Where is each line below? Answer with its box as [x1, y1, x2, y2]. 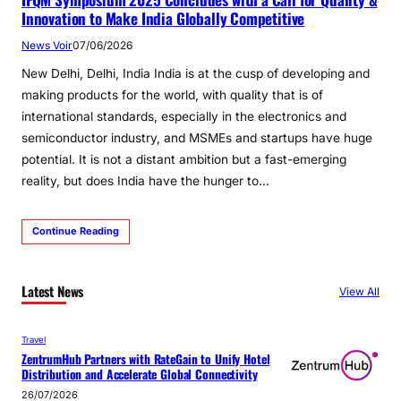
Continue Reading [32, 225, 119, 238]
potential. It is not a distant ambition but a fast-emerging [21, 152, 346, 167]
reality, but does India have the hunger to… [21, 174, 269, 189]
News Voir [21, 38, 73, 53]
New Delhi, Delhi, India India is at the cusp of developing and [21, 66, 370, 81]
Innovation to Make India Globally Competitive [21, 7, 305, 30]
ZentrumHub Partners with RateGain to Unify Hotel [21, 350, 270, 369]
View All [339, 285, 380, 299]
